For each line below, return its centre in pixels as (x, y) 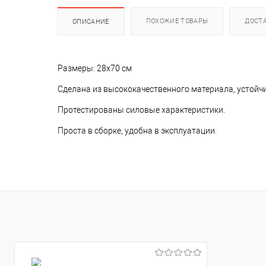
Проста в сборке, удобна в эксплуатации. (137, 131)
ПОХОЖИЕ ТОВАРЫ (177, 21)
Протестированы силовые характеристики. (141, 110)
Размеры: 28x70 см (95, 69)
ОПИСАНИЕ (91, 22)
